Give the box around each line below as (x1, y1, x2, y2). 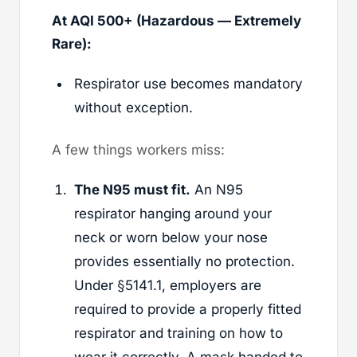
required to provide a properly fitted (74, 300, 301, 317)
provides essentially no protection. (74, 253, 295, 269)
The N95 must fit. (74, 181, 190, 198)
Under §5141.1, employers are (74, 277, 261, 293)
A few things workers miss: (52, 141, 225, 158)
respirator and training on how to (74, 324, 283, 341)
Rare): (52, 35, 92, 52)
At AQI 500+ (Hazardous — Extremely (52, 12, 301, 29)
